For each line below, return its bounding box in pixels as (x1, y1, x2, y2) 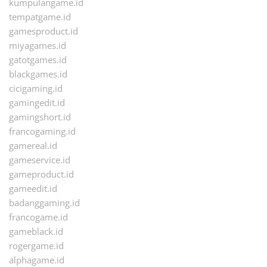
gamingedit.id (9, 97, 65, 109)
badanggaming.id (9, 197, 80, 209)
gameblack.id (9, 225, 63, 238)
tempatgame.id (9, 11, 71, 23)
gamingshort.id (9, 111, 71, 123)
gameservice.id (9, 154, 70, 166)
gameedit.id (9, 182, 57, 195)
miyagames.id (9, 39, 66, 52)
